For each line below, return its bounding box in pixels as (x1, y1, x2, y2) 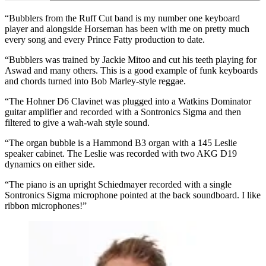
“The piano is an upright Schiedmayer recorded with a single (5, 179, 232, 190)
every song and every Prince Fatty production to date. (5, 34, 205, 45)
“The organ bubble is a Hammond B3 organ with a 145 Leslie (5, 138, 237, 148)
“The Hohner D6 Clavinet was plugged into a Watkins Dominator (5, 96, 251, 107)
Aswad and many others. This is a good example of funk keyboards (5, 65, 258, 76)
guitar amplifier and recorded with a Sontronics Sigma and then (5, 107, 241, 118)
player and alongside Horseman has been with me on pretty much (5, 24, 249, 34)
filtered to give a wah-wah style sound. (5, 118, 150, 128)
